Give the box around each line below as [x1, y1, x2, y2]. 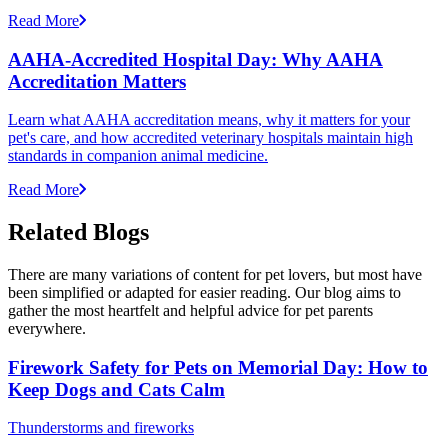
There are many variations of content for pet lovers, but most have [8, 266, 422, 284]
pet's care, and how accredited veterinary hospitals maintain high [8, 129, 413, 147]
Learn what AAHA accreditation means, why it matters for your [8, 111, 410, 129]
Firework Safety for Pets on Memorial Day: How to [8, 356, 428, 378]
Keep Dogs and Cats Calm [8, 378, 225, 400]
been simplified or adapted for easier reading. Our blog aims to [8, 284, 401, 302]
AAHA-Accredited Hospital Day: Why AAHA [8, 48, 383, 70]
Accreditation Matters [8, 70, 186, 92]
